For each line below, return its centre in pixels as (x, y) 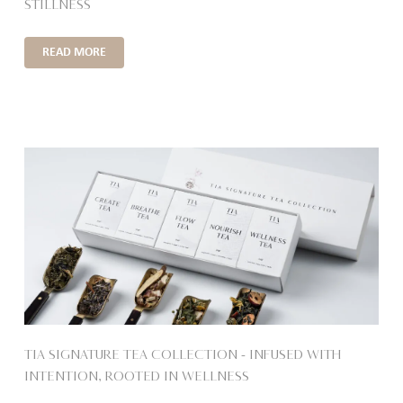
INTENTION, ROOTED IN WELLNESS (136, 376)
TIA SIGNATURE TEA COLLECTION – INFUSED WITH (182, 354)
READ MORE (74, 52)
